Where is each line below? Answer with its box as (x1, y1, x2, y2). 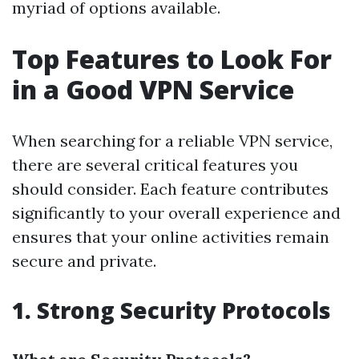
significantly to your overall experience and (12, 203, 341, 223)
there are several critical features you (12, 155, 298, 175)
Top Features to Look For (12, 42, 332, 76)
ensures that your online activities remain (12, 227, 329, 247)
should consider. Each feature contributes (12, 179, 329, 199)
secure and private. (12, 251, 156, 271)
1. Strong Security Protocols (12, 295, 331, 325)
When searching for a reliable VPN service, (12, 131, 333, 151)
